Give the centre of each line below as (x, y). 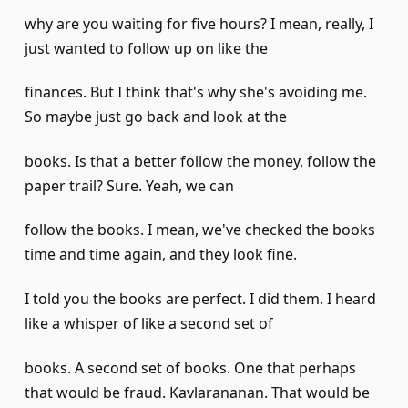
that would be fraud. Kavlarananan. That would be (197, 392)
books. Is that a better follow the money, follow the (200, 161)
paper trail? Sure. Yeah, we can (129, 185)
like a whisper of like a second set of (149, 323)
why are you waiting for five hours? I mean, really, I (199, 23)
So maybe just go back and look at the (156, 117)
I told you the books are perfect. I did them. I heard (200, 299)
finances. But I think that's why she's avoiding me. (196, 92)
